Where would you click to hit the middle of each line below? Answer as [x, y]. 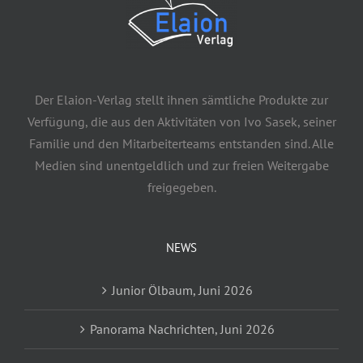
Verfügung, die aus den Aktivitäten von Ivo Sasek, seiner [181, 121]
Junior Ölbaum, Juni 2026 [182, 290]
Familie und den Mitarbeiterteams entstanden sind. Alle [181, 143]
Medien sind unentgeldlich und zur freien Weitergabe [181, 165]
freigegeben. [181, 187]
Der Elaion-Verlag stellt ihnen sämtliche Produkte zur [181, 99]
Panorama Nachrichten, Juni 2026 [182, 329]
